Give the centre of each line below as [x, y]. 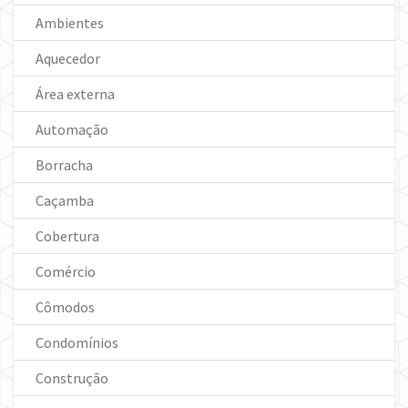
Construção [72, 377]
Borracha [64, 164]
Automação [72, 129]
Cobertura [67, 235]
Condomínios [77, 342]
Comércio [66, 271]
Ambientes [70, 22]
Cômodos [65, 306]
